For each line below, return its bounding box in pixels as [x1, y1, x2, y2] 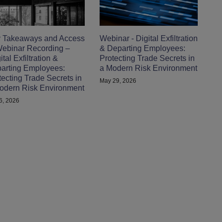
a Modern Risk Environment [100, 63, 198, 72]
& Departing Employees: [100, 44, 186, 53]
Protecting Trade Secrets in [100, 54, 195, 62]
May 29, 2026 [100, 77, 137, 84]
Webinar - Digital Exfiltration [100, 34, 198, 43]
